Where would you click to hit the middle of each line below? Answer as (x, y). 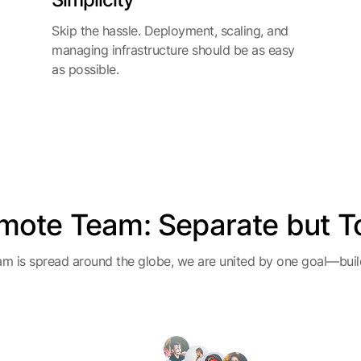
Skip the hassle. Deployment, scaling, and (170, 31)
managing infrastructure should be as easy (173, 50)
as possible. (85, 69)
